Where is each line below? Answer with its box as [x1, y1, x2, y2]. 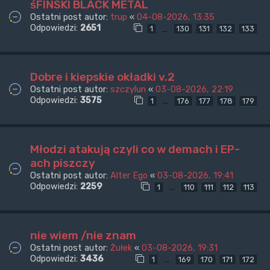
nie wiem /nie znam [30, 228, 136, 242]
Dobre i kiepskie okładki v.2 [30, 70, 175, 84]
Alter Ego [110, 170, 148, 181]
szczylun [110, 84, 146, 95]
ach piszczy [30, 156, 95, 171]
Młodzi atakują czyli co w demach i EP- [30, 142, 240, 157]
